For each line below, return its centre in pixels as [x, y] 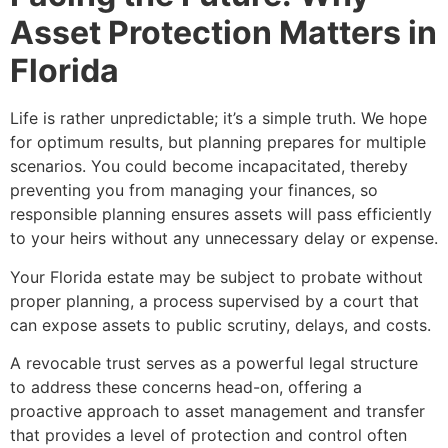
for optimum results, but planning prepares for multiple [218, 142]
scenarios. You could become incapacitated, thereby [209, 166]
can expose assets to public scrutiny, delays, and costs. [220, 324]
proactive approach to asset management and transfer [217, 411]
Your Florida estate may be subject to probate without [216, 276]
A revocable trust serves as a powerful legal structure [214, 363]
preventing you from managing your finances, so [194, 190]
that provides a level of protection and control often [208, 435]
